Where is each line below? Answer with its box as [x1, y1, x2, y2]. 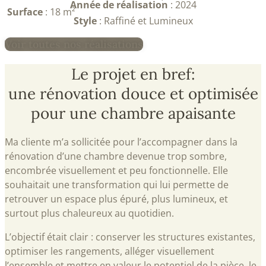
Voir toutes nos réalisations [5, 37, 143, 52]
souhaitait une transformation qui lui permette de [5, 178, 229, 192]
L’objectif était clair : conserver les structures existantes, [5, 230, 255, 244]
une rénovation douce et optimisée [8, 84, 258, 104]
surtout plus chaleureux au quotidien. [5, 207, 174, 220]
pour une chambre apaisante [30, 103, 236, 123]
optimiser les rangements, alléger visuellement [5, 245, 214, 258]
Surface [7, 5, 43, 19]
